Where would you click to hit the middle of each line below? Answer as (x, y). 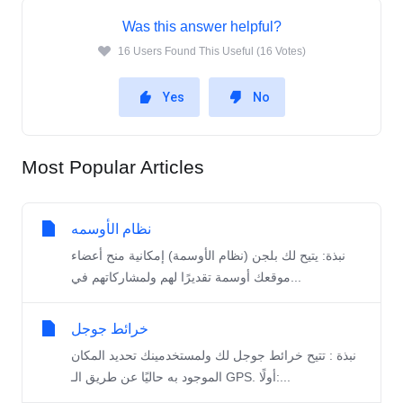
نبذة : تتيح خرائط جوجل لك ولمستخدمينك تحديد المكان (214, 356)
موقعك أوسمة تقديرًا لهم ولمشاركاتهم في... (296, 278)
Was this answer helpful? (201, 27)
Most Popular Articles (113, 167)
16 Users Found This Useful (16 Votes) (211, 52)
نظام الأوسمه (111, 229)
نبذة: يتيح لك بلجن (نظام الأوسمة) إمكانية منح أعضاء (208, 256)
